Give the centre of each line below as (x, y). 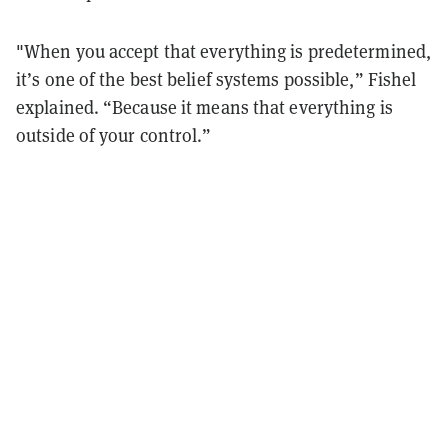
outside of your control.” (114, 135)
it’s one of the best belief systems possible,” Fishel (216, 79)
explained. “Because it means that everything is (204, 107)
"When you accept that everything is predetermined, (224, 51)
